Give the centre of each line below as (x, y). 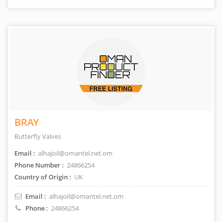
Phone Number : (39, 165)
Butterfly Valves (38, 136)
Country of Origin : (43, 177)
